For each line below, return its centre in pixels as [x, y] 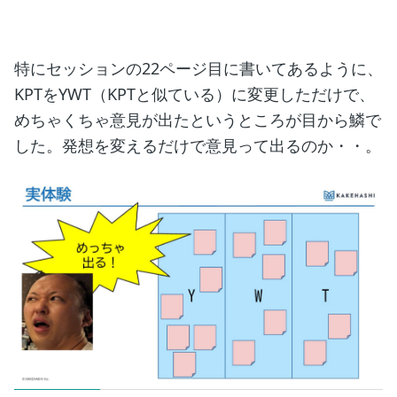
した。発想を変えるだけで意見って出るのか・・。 [198, 145]
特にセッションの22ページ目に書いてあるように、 [198, 68]
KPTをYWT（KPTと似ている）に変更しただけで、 [195, 93]
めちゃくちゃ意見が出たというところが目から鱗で [198, 119]
